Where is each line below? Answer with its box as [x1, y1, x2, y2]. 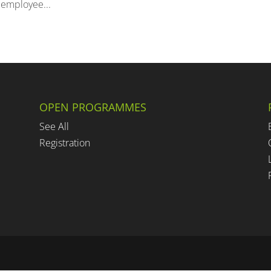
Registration [39, 136, 90, 150]
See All [39, 120, 69, 134]
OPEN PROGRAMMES [39, 100, 146, 115]
